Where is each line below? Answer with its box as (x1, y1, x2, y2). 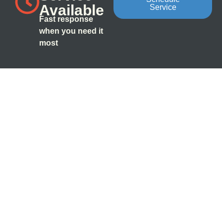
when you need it (39, 26, 103, 35)
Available (39, 1, 104, 18)
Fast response (39, 14, 93, 23)
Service (149, 2, 176, 11)
